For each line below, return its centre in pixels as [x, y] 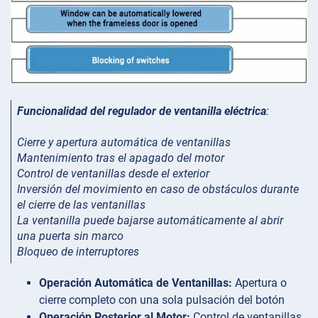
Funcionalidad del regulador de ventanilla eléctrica [142, 111]
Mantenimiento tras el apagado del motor [121, 158]
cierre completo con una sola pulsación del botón [162, 300]
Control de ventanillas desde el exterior [113, 173]
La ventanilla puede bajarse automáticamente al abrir [150, 220]
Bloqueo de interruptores [78, 251]
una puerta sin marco [70, 236]
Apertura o [259, 283]
